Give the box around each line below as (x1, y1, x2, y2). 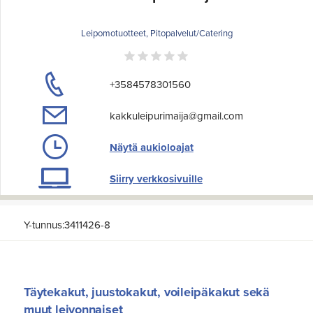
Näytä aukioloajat (109, 139, 194, 155)
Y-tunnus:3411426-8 (24, 217, 110, 233)
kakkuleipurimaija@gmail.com (109, 108, 243, 124)
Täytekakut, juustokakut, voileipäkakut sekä (24, 282, 270, 301)
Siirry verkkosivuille (109, 170, 203, 187)
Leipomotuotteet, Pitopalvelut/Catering (80, 27, 233, 41)
